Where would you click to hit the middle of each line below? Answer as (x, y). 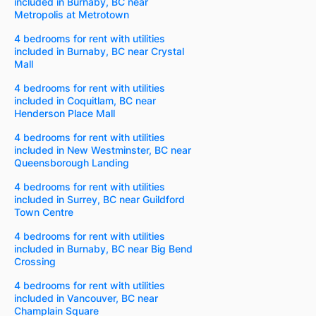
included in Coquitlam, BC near (85, 100)
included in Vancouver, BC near (86, 298)
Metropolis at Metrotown (72, 14)
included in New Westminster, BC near (103, 150)
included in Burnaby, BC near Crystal (99, 51)
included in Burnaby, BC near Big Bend (103, 248)
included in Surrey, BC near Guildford (99, 199)
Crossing (35, 261)
